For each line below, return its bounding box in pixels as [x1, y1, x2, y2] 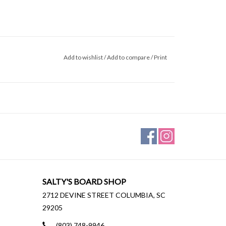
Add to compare [106, 53, 151, 61]
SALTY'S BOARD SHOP [42, 176, 126, 186]
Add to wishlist [63, 53, 104, 61]
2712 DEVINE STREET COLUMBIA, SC [42, 190, 165, 199]
